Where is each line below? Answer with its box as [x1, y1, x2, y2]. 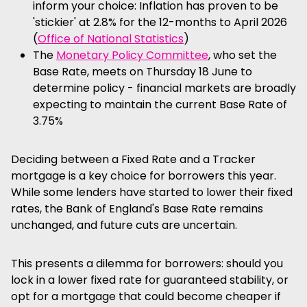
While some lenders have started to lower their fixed [11, 184, 293, 200]
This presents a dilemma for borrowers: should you [11, 256, 283, 271]
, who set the [208, 47, 277, 63]
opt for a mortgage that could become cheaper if [11, 288, 281, 304]
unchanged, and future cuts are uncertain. [11, 217, 237, 233]
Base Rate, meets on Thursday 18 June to [33, 64, 252, 79]
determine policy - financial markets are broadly [33, 80, 296, 96]
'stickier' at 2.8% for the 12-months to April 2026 [33, 14, 287, 30]
